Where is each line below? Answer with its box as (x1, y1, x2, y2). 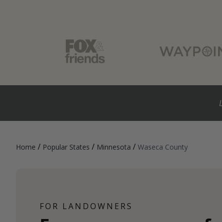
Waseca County (138, 142, 188, 152)
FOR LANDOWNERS (40, 201, 133, 212)
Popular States (43, 142, 90, 152)
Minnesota (97, 142, 131, 152)
